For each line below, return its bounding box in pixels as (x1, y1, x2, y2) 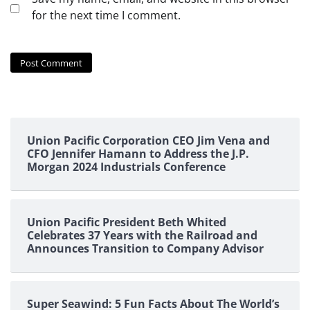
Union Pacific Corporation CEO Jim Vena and (27, 133, 270, 149)
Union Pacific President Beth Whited (27, 215, 226, 230)
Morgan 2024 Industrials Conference (27, 159, 226, 175)
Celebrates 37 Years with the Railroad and (27, 228, 257, 244)
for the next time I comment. (32, 7, 181, 23)
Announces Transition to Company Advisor (27, 241, 264, 257)
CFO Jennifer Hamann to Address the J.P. (27, 146, 249, 162)
